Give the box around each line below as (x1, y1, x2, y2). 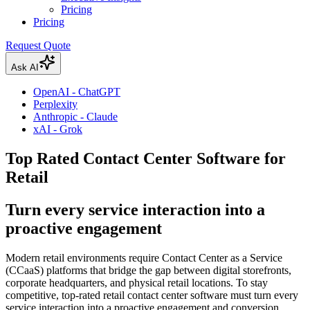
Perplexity (33, 98, 77, 111)
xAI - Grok (33, 123, 82, 136)
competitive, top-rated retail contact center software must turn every (6, 289, 298, 301)
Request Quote (6, 39, 71, 52)
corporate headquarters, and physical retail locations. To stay (6, 276, 268, 289)
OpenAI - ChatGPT (33, 86, 120, 98)
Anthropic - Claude (33, 111, 118, 123)
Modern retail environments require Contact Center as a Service (6, 251, 282, 264)
